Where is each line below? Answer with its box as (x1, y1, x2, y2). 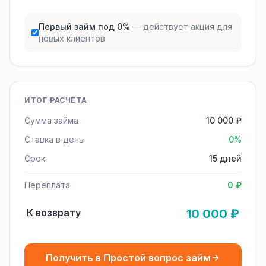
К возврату (27, 207, 81, 218)
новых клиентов (38, 33, 105, 43)
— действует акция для (132, 21, 232, 31)
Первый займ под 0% (38, 21, 130, 31)
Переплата (24, 180, 70, 190)
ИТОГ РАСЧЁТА (24, 96, 87, 104)
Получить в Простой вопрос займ (46, 252, 211, 264)
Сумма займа (24, 115, 78, 125)
